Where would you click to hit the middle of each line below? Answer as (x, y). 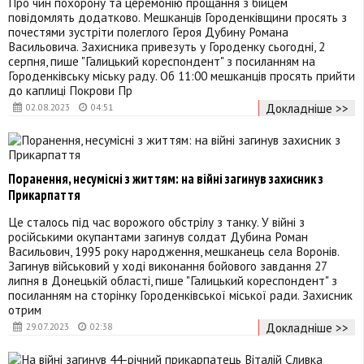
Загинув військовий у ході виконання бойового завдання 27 (167, 266)
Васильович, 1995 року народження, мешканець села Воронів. (175, 251)
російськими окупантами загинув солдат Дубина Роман (158, 237)
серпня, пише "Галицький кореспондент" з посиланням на (162, 61)
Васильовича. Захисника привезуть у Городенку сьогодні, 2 (167, 47)
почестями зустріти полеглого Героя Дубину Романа (148, 32)
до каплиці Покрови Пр (70, 91)
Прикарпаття (44, 195)
